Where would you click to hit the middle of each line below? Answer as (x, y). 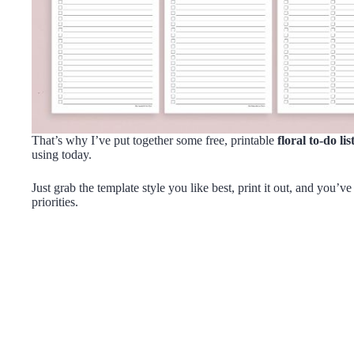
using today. (62, 154)
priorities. (55, 201)
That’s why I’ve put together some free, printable (154, 140)
